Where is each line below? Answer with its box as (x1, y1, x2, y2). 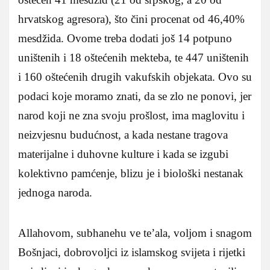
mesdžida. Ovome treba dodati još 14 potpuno (18, 31, 232, 45)
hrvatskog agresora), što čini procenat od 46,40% (18, 12, 245, 25)
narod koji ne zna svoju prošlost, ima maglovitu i (18, 108, 245, 122)
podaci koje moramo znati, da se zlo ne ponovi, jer (18, 89, 251, 102)
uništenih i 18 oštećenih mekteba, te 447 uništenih (18, 51, 249, 64)
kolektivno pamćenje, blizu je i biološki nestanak (18, 166, 243, 180)
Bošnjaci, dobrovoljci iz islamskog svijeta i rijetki (18, 245, 245, 259)
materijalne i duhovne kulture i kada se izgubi (18, 147, 228, 160)
